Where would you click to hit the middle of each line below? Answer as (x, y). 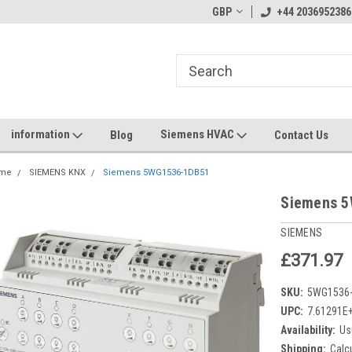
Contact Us (301, 135)
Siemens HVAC (198, 134)
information (42, 134)
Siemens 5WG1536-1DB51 (156, 172)
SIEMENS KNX (58, 172)
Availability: (308, 330)
